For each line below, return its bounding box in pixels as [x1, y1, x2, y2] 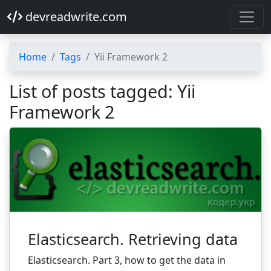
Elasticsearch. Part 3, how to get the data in [28, 253, 226, 267]
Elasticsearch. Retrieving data [28, 228, 238, 249]
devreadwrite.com [22, 8, 127, 25]
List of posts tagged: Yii [9, 79, 195, 103]
